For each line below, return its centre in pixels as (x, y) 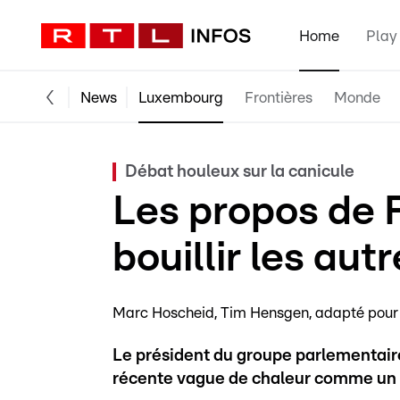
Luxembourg (181, 97)
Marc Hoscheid (163, 313)
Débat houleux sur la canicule (240, 172)
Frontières (279, 97)
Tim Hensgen (265, 313)
